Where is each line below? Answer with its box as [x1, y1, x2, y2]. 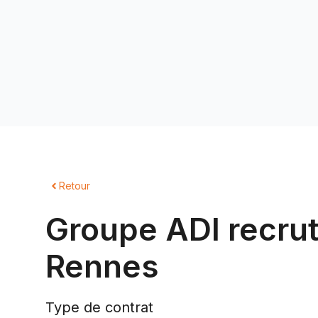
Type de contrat [45, 299, 153, 316]
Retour [59, 180, 90, 192]
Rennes [45, 247, 158, 285]
